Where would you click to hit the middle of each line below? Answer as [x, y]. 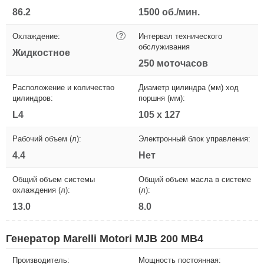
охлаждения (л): [41, 190]
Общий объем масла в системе [195, 179]
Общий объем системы [54, 179]
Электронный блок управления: [194, 138]
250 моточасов [173, 63]
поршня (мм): [162, 98]
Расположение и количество [63, 87]
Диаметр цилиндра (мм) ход [189, 87]
